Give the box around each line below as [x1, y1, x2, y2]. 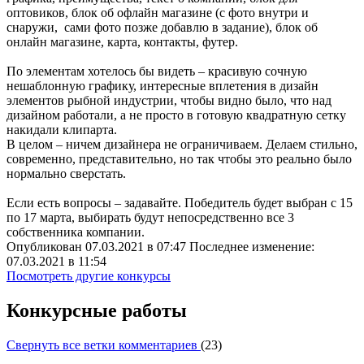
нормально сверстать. [6, 167, 129, 181]
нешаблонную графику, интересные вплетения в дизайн [6, 79, 318, 93]
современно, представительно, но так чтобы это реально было [6, 152, 352, 167]
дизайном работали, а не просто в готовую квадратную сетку [6, 108, 346, 123]
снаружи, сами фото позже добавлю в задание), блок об [6, 20, 318, 35]
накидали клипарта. [6, 123, 120, 137]
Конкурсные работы [6, 299, 187, 321]
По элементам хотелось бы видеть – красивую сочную [6, 64, 307, 79]
